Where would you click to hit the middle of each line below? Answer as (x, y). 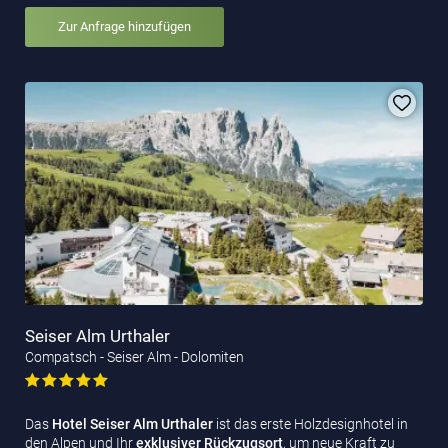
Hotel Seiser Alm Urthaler (134, 423)
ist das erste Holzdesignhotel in (312, 423)
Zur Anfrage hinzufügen (124, 27)
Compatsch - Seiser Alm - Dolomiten (134, 356)
